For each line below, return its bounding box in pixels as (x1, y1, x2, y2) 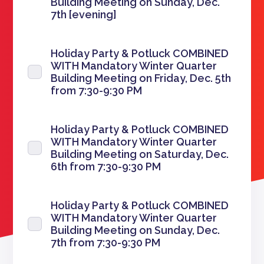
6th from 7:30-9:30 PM (51, 160, 161, 173)
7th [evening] (51, 8, 117, 21)
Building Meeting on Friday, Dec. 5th (51, 72, 232, 84)
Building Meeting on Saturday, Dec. (51, 148, 229, 160)
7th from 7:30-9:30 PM (51, 236, 161, 249)
